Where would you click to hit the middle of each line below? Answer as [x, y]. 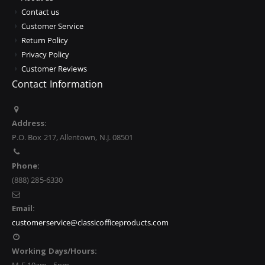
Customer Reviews [54, 69]
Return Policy [45, 41]
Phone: [26, 166]
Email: [24, 209]
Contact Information [58, 84]
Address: [30, 123]
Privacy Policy [45, 55]
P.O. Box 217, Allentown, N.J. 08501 [73, 138]
